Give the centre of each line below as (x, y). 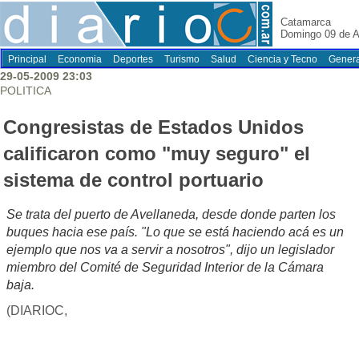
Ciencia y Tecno (282, 59)
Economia (80, 59)
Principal (27, 59)
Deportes (133, 59)
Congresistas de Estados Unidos (153, 127)
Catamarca (306, 22)
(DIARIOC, (37, 311)
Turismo (182, 59)
